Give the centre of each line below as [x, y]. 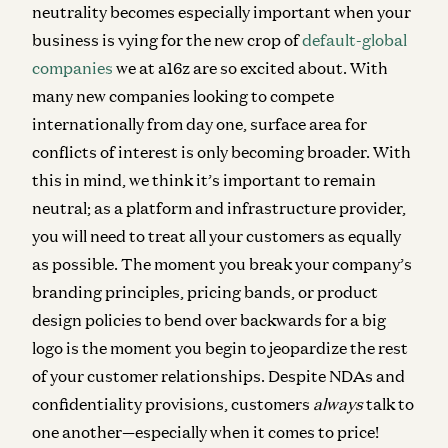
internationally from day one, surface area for [199, 123]
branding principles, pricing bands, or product [205, 291]
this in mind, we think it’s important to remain [204, 179]
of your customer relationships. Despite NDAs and [218, 375]
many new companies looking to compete [183, 95]
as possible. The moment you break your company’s [222, 263]
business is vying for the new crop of [167, 39]
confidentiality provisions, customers [172, 403]
